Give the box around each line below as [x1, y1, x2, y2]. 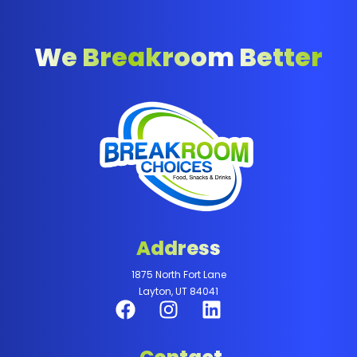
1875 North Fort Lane [131, 267, 226, 281]
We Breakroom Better [34, 39, 323, 76]
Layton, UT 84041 [139, 284, 218, 298]
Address [136, 234, 221, 261]
